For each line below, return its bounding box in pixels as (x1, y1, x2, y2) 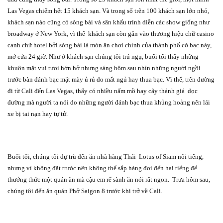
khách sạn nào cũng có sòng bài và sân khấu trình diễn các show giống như (7, 18, 210, 26)
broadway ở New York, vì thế (7, 29, 85, 37)
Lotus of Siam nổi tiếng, (139, 152, 204, 160)
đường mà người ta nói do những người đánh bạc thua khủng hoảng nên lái (7, 98, 210, 106)
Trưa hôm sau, (172, 175, 210, 183)
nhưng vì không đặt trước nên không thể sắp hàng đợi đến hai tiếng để (7, 164, 197, 172)
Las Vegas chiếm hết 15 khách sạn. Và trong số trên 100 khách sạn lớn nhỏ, (7, 6, 209, 14)
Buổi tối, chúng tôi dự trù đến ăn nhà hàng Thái (7, 152, 136, 160)
